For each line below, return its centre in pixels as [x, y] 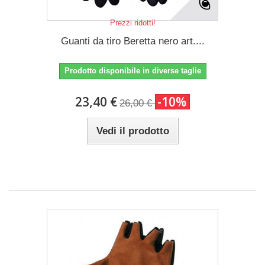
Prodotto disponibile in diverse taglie [132, 71]
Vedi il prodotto [132, 131]
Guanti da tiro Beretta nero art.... [132, 41]
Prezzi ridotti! [132, 23]
